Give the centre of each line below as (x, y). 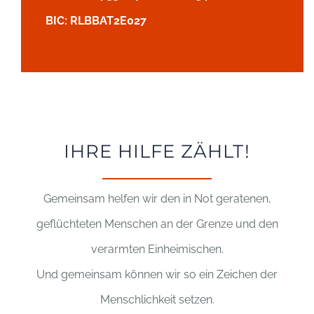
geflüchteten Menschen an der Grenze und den (157, 224)
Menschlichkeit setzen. (157, 299)
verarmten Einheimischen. (157, 249)
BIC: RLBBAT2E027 (96, 20)
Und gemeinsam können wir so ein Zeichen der (157, 274)
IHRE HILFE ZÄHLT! (157, 151)
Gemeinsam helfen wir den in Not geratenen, (157, 198)
